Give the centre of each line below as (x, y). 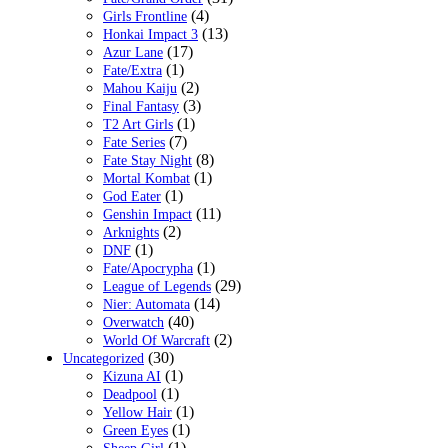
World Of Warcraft (156, 341)
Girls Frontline (145, 17)
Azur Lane (133, 53)
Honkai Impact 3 (150, 35)
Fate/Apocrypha (148, 269)
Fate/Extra (132, 71)
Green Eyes (135, 431)
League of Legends (157, 287)
